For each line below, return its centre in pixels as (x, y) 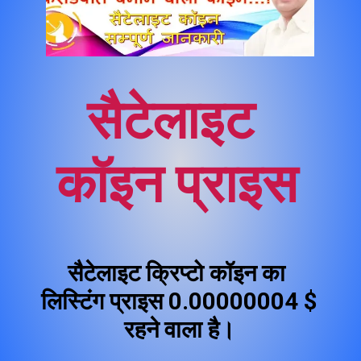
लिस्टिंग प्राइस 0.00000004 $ (179, 301)
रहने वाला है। (179, 329)
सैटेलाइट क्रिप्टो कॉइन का (177, 273)
